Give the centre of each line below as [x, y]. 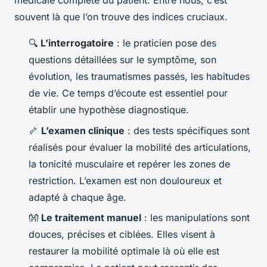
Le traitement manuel [91, 218]
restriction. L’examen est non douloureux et [125, 180]
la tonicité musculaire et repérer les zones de [129, 164]
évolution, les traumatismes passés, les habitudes [139, 77]
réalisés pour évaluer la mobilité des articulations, [140, 147]
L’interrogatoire [77, 43]
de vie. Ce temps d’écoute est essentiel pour [128, 93]
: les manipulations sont [195, 218]
